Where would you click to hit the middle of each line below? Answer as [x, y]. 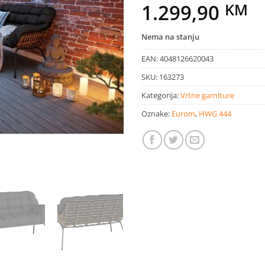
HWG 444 [215, 113]
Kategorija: [161, 95]
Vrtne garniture [207, 95]
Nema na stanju [170, 37]
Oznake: [156, 113]
